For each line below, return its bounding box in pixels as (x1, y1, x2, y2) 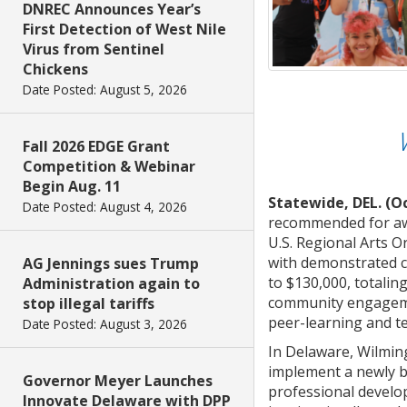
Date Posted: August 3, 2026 (23, 315, 187, 333)
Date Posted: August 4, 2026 (23, 198, 187, 215)
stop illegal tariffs (23, 293, 154, 313)
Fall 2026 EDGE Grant (23, 136, 170, 156)
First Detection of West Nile (23, 19, 226, 39)
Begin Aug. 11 (23, 176, 121, 196)
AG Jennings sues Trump (23, 253, 199, 273)
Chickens (23, 59, 88, 79)
